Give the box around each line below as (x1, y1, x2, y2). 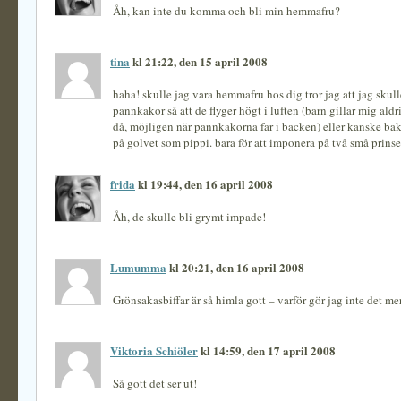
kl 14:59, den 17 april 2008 (198, 342, 336, 359)
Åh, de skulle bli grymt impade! (113, 209, 266, 225)
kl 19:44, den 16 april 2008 (135, 175, 273, 192)
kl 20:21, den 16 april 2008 (166, 259, 304, 276)
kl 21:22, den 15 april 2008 (130, 53, 268, 70)
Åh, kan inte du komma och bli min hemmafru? (113, 3, 340, 19)
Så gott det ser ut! (113, 375, 197, 391)
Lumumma (110, 259, 166, 276)
